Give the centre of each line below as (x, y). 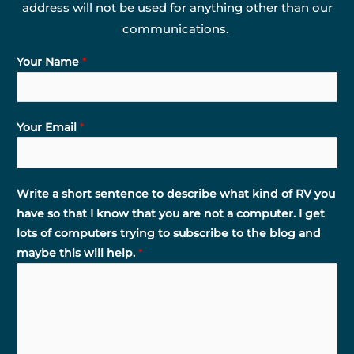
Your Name (49, 61)
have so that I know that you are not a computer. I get (171, 213)
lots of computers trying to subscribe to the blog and (169, 233)
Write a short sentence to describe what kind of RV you (176, 193)
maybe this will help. (77, 252)
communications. (177, 28)
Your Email (48, 128)
